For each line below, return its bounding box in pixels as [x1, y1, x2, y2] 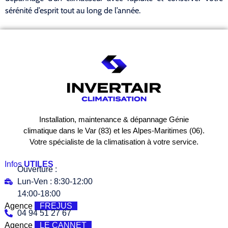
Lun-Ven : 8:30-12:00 [17, 177, 93, 186]
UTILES [23, 159, 53, 168]
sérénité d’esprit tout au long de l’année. [5, 6, 140, 16]
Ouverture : [17, 164, 57, 174]
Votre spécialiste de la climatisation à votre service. [30, 137, 198, 147]
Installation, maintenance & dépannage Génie [39, 115, 189, 124]
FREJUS [39, 201, 72, 210]
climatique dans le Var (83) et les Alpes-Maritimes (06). [23, 126, 205, 135]
